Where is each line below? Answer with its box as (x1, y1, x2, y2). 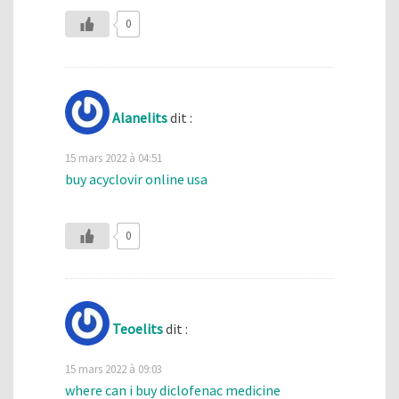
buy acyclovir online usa (65, 169, 208, 188)
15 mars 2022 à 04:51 (65, 150, 162, 165)
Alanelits (112, 108, 167, 126)
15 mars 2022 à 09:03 (65, 362, 162, 377)
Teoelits (112, 320, 163, 338)
